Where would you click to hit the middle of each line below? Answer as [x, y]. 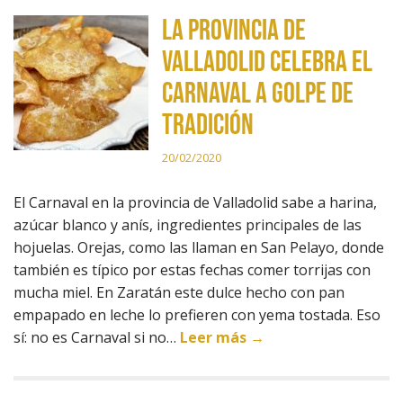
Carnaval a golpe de [258, 94]
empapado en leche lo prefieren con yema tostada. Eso [197, 315]
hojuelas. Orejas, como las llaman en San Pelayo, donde [199, 247]
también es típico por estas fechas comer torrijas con [192, 270]
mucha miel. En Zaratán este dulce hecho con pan [179, 292]
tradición [208, 125]
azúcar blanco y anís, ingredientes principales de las [188, 225]
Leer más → [222, 337]
